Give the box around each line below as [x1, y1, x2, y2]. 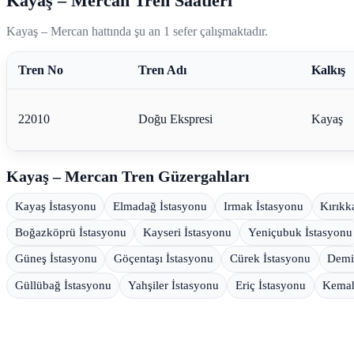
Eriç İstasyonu [235, 278, 306, 292]
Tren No [17, 62, 63, 77]
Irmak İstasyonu [223, 199, 303, 213]
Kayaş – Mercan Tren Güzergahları [6, 167, 250, 185]
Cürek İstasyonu [229, 252, 311, 265]
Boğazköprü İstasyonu [14, 225, 126, 239]
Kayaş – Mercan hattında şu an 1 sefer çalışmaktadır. [6, 24, 268, 38]
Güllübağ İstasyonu [14, 278, 111, 292]
